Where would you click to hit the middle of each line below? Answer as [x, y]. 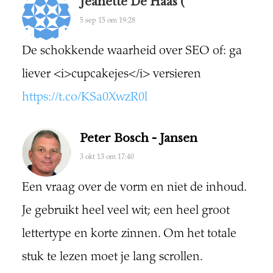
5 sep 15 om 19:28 [107, 21]
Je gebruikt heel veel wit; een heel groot [126, 211]
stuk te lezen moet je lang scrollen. [112, 258]
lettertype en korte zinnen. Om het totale [129, 235]
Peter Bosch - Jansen [138, 139]
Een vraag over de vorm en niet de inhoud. [134, 188]
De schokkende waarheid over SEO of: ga [132, 52]
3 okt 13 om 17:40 [107, 158]
